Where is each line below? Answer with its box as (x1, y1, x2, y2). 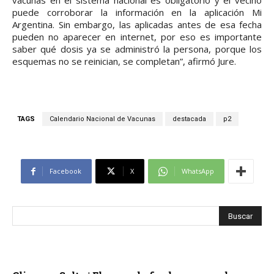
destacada (172, 115, 206, 124)
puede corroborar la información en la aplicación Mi (12, 6, 262, 19)
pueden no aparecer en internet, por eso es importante (12, 31, 262, 43)
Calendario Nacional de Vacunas (50, 115, 155, 124)
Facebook (49, 166, 81, 176)
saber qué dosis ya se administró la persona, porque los (12, 43, 262, 56)
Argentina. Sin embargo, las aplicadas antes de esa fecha (12, 18, 262, 31)
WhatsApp (181, 166, 214, 176)
